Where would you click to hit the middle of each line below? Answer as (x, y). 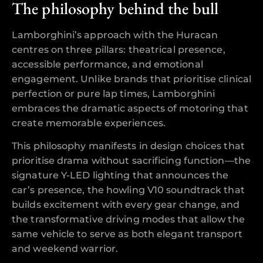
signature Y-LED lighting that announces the (120, 175)
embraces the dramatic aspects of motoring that (130, 108)
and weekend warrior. (65, 248)
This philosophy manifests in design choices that (128, 146)
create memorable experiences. (89, 123)
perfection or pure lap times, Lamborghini (114, 93)
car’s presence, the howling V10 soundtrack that (128, 190)
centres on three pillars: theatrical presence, (119, 49)
